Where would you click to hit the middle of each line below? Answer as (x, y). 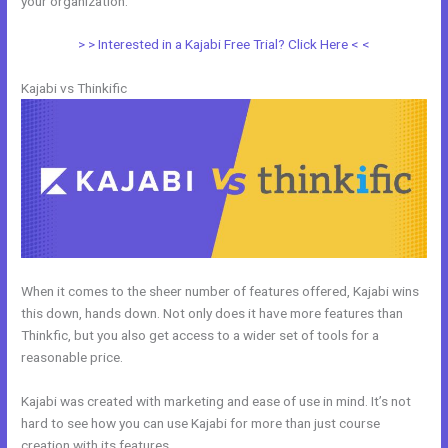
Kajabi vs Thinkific (74, 88)
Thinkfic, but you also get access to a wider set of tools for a (200, 334)
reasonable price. (72, 356)
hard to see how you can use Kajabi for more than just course (201, 422)
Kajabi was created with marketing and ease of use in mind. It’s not (216, 400)
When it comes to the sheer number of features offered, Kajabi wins (220, 290)
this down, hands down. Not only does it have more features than (212, 312)
